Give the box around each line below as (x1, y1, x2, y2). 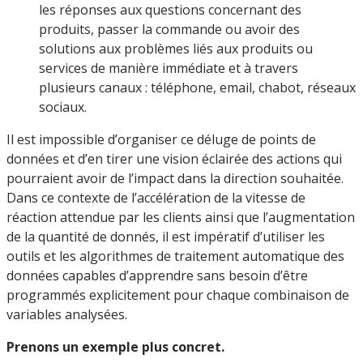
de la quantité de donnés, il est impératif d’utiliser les (6, 227, 325, 246)
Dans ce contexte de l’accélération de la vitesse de (6, 188, 305, 207)
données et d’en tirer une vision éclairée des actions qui (6, 149, 342, 168)
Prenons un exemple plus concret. (6, 337, 224, 356)
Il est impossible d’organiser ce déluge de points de (6, 130, 316, 148)
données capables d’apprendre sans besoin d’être (6, 266, 308, 284)
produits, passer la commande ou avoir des (39, 19, 300, 38)
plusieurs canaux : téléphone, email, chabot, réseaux (39, 78, 356, 96)
